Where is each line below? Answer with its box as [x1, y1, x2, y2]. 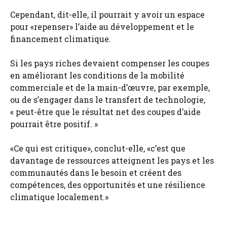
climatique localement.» [10, 191, 108, 202]
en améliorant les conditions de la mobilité [10, 69, 184, 81]
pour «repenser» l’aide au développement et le [10, 21, 194, 32]
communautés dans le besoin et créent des [10, 167, 181, 178]
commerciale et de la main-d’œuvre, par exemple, [10, 82, 210, 93]
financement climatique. [10, 33, 111, 44]
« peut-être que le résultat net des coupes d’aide [10, 106, 201, 117]
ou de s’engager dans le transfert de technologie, [10, 94, 205, 105]
